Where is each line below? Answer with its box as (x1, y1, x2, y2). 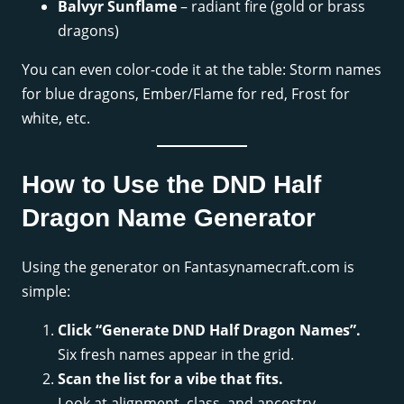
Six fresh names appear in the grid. (58, 344, 294, 365)
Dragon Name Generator (22, 204, 316, 233)
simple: (22, 281, 70, 302)
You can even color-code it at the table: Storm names (22, 59, 381, 79)
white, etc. (22, 107, 90, 128)
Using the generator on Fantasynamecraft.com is (22, 257, 354, 278)
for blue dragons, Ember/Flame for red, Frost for (22, 83, 350, 104)
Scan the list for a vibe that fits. (58, 369, 283, 390)
